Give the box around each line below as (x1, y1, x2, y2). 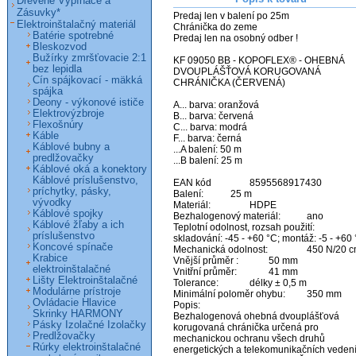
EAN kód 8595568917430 (173, 177, 211, 189)
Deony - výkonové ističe (33, 97, 144, 108)
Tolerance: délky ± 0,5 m (173, 277, 219, 289)
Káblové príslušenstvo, (33, 175, 138, 186)
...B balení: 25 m (173, 155, 242, 167)
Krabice (33, 253, 68, 264)
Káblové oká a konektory (33, 164, 147, 175)
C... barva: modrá (173, 122, 247, 133)
